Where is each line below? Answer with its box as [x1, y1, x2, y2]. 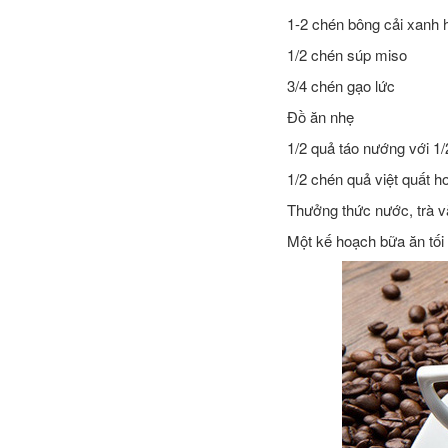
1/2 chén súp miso [287, 43, 407, 65]
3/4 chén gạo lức [287, 74, 395, 96]
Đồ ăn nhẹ [287, 105, 354, 127]
